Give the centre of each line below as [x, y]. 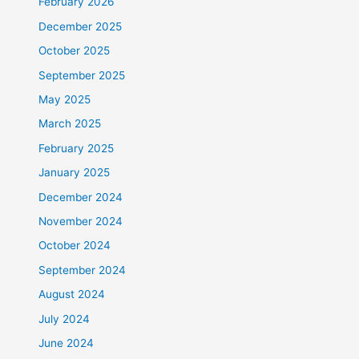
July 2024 [65, 319]
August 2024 [72, 294]
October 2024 [75, 246]
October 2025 [75, 51]
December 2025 [81, 26]
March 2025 [70, 124]
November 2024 [81, 221]
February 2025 [77, 148]
